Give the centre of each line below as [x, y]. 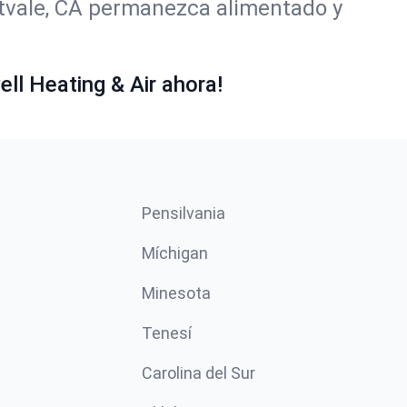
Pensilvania [184, 213]
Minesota [176, 293]
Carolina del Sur [199, 373]
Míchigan [175, 253]
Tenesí [167, 333]
